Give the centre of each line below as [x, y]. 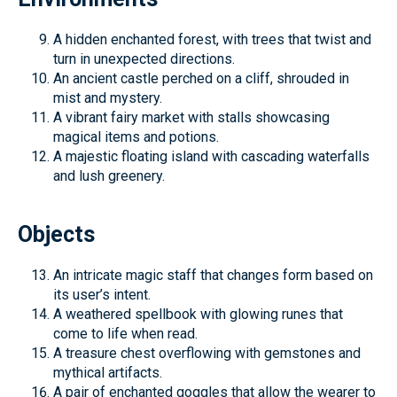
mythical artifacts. [108, 373]
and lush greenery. [109, 176]
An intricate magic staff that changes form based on [213, 275]
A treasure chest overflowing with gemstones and [207, 353]
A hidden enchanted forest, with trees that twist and [212, 39]
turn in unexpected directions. [144, 59]
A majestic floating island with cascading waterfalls [211, 156]
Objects [56, 234]
